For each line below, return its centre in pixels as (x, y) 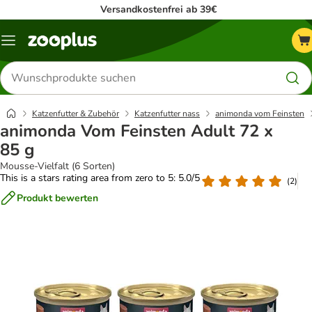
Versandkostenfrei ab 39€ (158, 9)
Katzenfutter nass (167, 114)
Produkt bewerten (57, 198)
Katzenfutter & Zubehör (76, 114)
